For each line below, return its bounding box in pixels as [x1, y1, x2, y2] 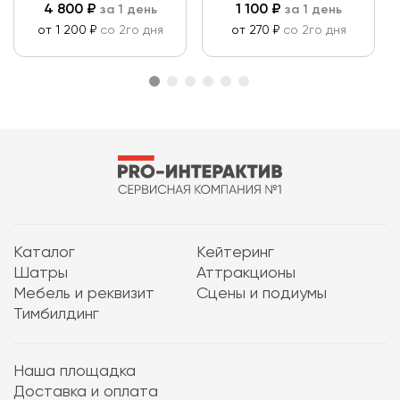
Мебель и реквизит [13, 286, 154, 302]
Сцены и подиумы [196, 286, 327, 302]
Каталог [13, 245, 75, 261]
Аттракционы [196, 265, 296, 281]
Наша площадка [13, 363, 136, 379]
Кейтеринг [196, 245, 274, 261]
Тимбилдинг [13, 306, 99, 322]
